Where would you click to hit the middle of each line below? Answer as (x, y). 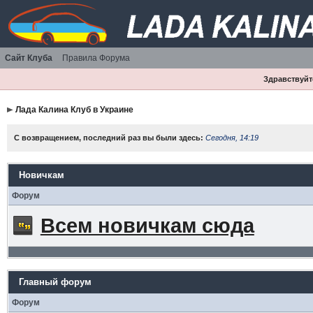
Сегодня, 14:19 (232, 138)
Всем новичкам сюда (147, 226)
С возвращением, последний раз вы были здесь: (109, 138)
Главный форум (55, 282)
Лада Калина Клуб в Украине (74, 110)
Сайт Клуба (29, 58)
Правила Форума (96, 58)
